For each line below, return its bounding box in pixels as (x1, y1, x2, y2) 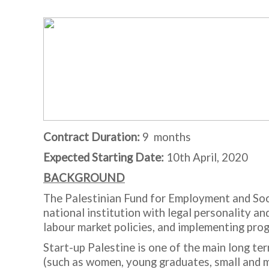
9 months (142, 130, 191, 144)
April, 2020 (190, 151, 248, 164)
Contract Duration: (43, 130, 142, 144)
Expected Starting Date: (43, 151, 166, 164)
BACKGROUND (43, 171, 125, 184)
